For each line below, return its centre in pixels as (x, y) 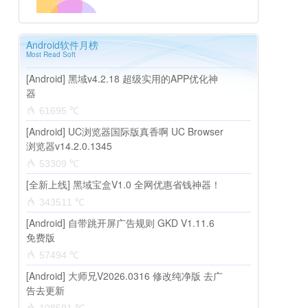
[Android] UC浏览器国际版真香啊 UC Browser (125, 131)
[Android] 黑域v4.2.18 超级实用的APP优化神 (122, 78)
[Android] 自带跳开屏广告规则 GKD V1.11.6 (120, 223)
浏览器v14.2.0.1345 (69, 146)
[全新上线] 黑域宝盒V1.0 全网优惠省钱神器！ (123, 184)
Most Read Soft (51, 54)
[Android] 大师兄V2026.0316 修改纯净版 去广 (124, 276)
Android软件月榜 (62, 45)
